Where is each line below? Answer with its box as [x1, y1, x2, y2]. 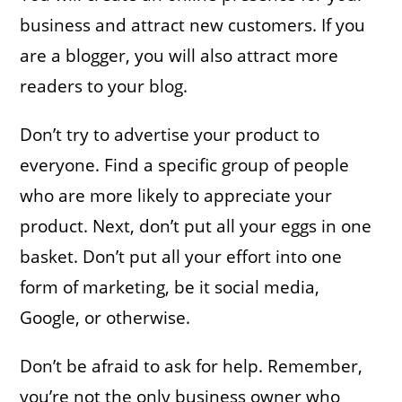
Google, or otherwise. [20, 305, 191, 329]
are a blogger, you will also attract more [20, 43, 339, 67]
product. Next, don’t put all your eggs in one [20, 214, 372, 238]
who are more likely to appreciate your [20, 183, 333, 207]
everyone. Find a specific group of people [20, 153, 350, 177]
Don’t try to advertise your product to [20, 122, 320, 146]
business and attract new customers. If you [20, 13, 366, 37]
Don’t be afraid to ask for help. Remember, [20, 354, 363, 378]
